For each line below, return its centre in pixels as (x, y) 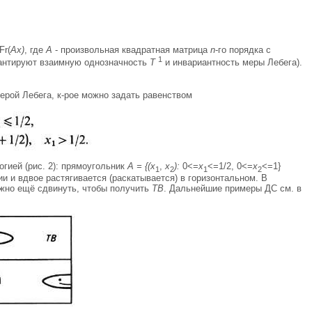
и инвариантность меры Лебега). (232, 63)
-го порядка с (243, 50)
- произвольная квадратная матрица (131, 50)
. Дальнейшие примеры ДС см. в (233, 189)
